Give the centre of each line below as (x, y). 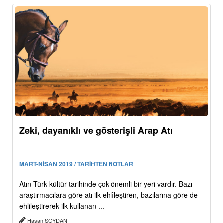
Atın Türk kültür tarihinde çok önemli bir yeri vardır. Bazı (106, 184)
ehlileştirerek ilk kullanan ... (62, 206)
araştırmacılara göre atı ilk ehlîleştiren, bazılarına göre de (109, 195)
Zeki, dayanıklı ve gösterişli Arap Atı (96, 131)
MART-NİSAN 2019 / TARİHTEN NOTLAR (76, 164)
